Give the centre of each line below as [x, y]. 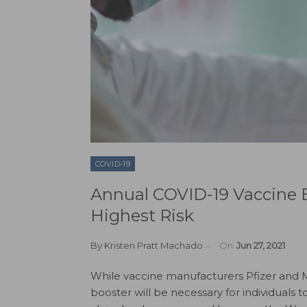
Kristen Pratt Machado [153, 246]
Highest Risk [142, 216]
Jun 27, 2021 [261, 246]
